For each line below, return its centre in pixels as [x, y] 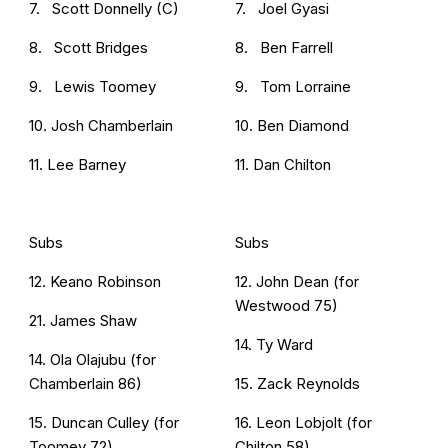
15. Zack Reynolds [297, 383]
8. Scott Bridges [88, 47]
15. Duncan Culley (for [104, 422]
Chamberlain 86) [85, 383]
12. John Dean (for [297, 281]
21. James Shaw [83, 320]
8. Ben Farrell [284, 47]
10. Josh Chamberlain [101, 125]
